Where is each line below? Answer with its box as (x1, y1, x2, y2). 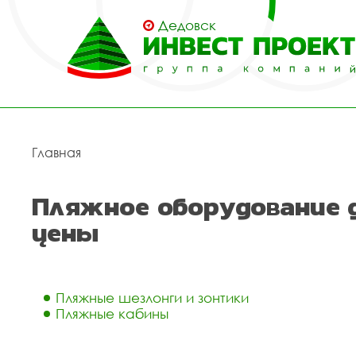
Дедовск (158, 17, 216, 33)
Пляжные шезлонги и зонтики (56, 289, 249, 306)
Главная (32, 145, 81, 161)
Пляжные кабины (56, 305, 168, 322)
